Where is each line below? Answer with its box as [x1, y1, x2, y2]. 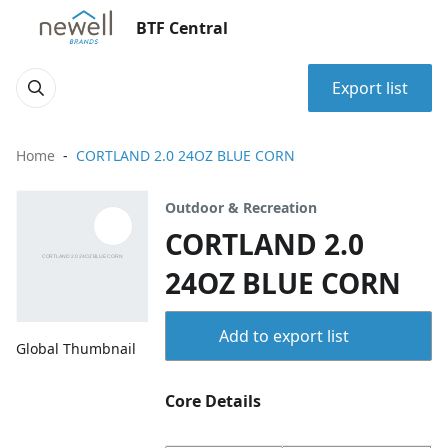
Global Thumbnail [16, 339, 136, 359]
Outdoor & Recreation [165, 198, 318, 217]
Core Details [165, 390, 262, 412]
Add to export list [218, 325, 349, 347]
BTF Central [136, 17, 228, 39]
